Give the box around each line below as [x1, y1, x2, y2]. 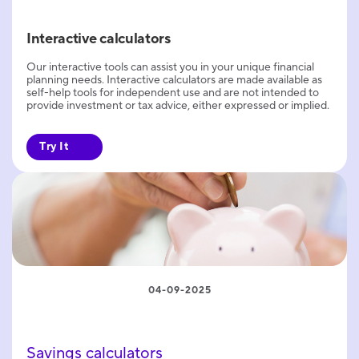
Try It [39, 139, 69, 154]
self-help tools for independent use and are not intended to [26, 85, 319, 100]
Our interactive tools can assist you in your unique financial [26, 59, 314, 75]
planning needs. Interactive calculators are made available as [26, 72, 322, 87]
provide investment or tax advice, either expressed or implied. [26, 98, 329, 113]
